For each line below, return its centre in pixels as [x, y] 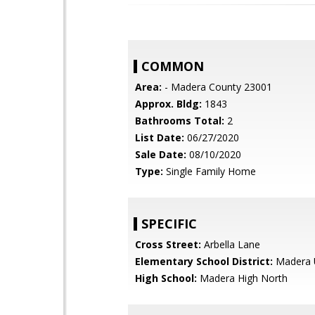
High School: [166, 278]
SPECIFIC [169, 224]
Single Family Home [210, 171]
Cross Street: [168, 244]
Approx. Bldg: [168, 104]
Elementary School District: [204, 261]
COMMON [173, 66]
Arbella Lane [231, 244]
